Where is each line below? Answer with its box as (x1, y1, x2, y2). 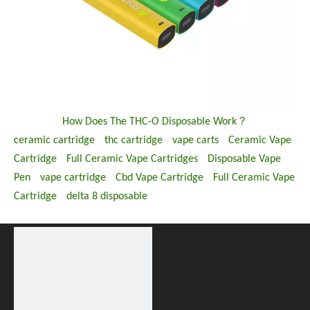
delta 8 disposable (66, 190, 147, 202)
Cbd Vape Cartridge (116, 172, 203, 183)
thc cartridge (104, 134, 163, 146)
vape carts (172, 134, 219, 146)
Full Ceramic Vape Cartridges (66, 153, 198, 165)
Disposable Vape (208, 153, 281, 165)
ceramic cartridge (14, 134, 95, 146)
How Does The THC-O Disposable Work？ (62, 116, 248, 127)
